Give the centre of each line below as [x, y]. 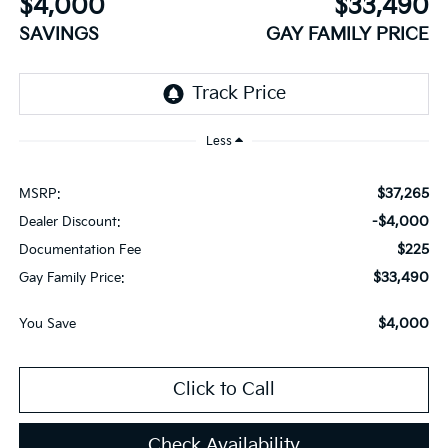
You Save [47, 323]
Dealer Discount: [69, 221]
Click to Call [224, 389]
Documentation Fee [79, 249]
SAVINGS [58, 34]
